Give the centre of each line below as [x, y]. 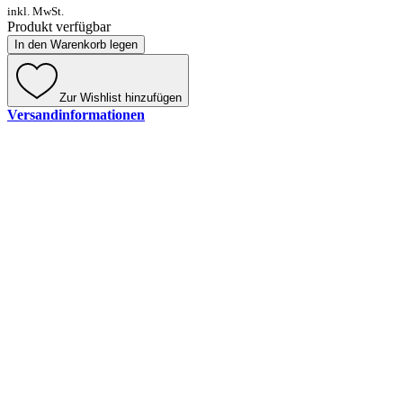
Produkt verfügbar [59, 27]
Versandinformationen [76, 115]
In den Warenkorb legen [76, 45]
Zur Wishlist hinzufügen [121, 98]
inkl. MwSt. [36, 12]
